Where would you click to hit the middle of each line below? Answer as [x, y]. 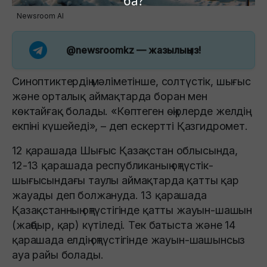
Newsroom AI [40, 16]
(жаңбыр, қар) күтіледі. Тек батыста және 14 [124, 225]
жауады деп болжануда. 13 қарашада [109, 195]
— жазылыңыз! [168, 50]
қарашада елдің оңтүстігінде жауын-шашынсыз [129, 240]
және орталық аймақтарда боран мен [110, 97]
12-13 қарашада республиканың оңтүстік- [113, 166]
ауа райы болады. [58, 255]
